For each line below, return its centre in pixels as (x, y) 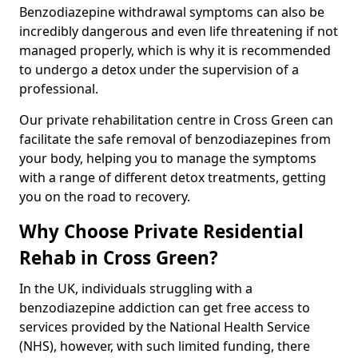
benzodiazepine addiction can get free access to (165, 307)
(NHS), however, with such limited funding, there (165, 346)
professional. (59, 88)
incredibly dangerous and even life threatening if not (179, 31)
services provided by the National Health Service (165, 326)
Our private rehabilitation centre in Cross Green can (176, 119)
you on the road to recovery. (105, 196)
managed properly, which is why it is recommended (175, 50)
